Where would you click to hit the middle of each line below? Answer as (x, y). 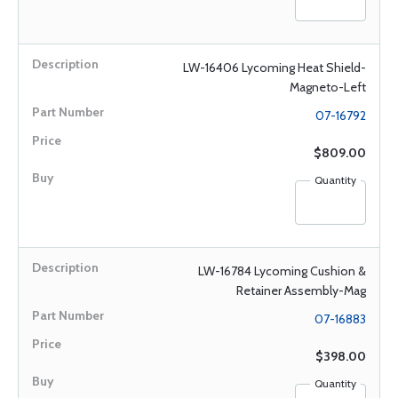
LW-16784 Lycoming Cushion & (282, 271)
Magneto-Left (328, 87)
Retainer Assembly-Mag (301, 291)
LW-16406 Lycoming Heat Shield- (275, 68)
